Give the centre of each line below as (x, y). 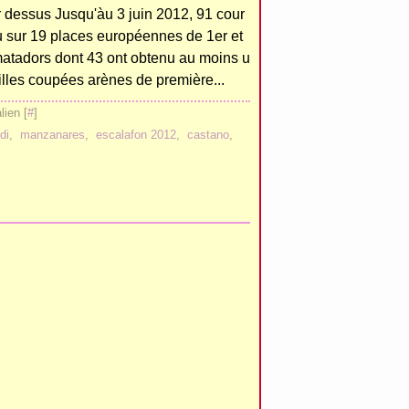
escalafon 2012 (136, 135)
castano (208, 135)
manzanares (52, 135)
